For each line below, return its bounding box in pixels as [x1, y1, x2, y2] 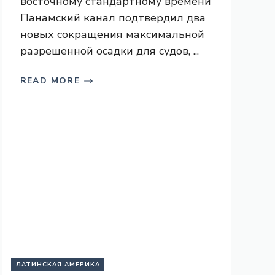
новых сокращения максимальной [20, 27, 204, 42]
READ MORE [20, 75, 80, 87]
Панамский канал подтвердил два [20, 10, 206, 25]
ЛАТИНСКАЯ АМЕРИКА [15, 260, 100, 269]
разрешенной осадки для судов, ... [20, 44, 199, 58]
